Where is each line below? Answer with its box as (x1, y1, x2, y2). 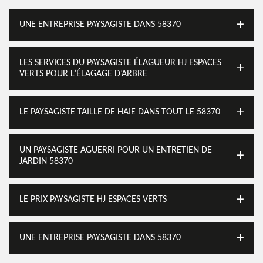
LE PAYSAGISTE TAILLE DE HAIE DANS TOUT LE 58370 (19, 107, 220, 117)
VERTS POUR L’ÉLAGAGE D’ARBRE (19, 69, 147, 79)
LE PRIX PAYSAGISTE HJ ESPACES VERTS (19, 195, 167, 204)
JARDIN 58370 (19, 157, 73, 166)
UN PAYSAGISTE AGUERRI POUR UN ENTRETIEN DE (19, 146, 212, 155)
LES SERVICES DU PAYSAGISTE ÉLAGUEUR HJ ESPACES (19, 58, 221, 68)
